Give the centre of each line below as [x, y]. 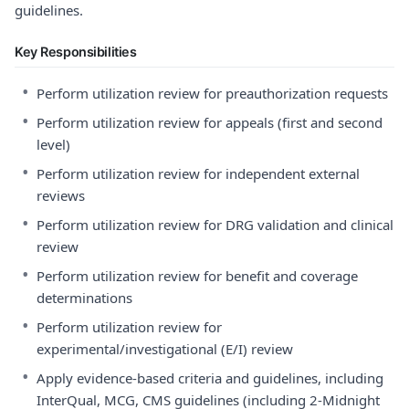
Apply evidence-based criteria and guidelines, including [210, 378]
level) [53, 144]
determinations [84, 298]
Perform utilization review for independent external [198, 173]
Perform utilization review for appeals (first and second [210, 122]
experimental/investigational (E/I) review [165, 349]
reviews [61, 195]
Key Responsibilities [76, 52]
